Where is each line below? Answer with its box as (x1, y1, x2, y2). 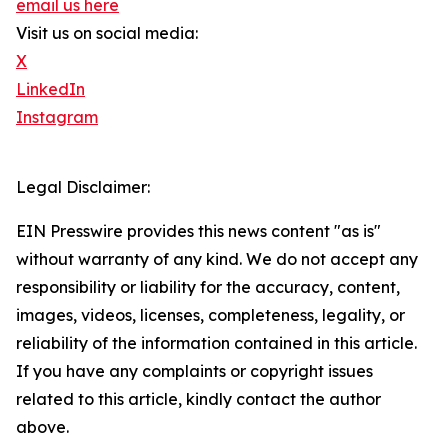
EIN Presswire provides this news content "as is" (16, 221, 381, 241)
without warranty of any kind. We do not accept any (16, 249, 418, 269)
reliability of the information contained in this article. (16, 333, 417, 353)
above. (16, 417, 69, 437)
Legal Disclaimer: (16, 177, 150, 197)
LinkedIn (16, 79, 85, 99)
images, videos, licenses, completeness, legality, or (16, 305, 405, 325)
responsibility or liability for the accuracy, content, (16, 277, 400, 297)
